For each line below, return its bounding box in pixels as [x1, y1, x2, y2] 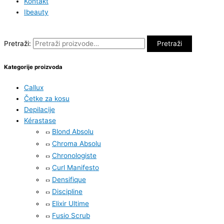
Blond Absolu [52, 127, 93, 135]
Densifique [52, 175, 86, 183]
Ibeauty [24, 8, 48, 16]
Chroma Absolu [52, 139, 101, 147]
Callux [24, 83, 43, 91]
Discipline [52, 187, 82, 195]
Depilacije [24, 105, 55, 113]
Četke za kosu [24, 94, 69, 102]
